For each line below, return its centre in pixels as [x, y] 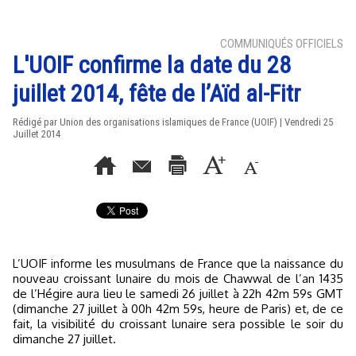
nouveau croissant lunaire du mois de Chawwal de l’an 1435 [178, 279]
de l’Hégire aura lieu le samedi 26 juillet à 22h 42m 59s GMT [178, 294]
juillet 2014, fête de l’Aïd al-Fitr [157, 93]
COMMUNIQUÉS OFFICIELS [282, 44]
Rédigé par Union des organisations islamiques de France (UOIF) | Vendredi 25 [173, 122]
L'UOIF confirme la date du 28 [152, 65]
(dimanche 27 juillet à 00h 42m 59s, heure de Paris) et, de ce [178, 309]
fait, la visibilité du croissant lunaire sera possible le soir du [178, 324]
